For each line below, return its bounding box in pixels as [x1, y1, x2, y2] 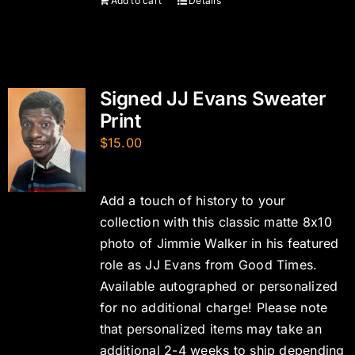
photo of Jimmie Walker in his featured [99, 235, 339, 251]
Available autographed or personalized [99, 278, 338, 294]
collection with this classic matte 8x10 [99, 214, 332, 230]
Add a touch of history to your [99, 193, 286, 208]
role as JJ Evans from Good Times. [99, 257, 318, 273]
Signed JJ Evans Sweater [99, 87, 326, 110]
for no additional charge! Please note [99, 300, 328, 315]
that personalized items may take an [99, 321, 322, 337]
